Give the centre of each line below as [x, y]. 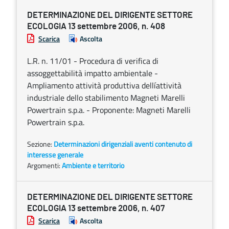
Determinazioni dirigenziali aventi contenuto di [123, 144]
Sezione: [40, 144]
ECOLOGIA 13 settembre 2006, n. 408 [96, 26]
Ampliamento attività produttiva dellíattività [104, 85]
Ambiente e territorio [93, 165]
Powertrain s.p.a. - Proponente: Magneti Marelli [109, 110]
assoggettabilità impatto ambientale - [93, 73]
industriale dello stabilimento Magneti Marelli [106, 98]
